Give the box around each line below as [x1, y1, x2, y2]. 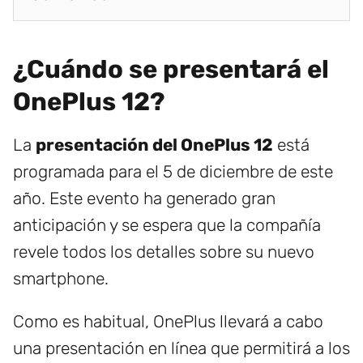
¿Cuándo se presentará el [13, 54, 329, 85]
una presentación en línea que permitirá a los [13, 338, 350, 359]
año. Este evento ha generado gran [13, 188, 275, 209]
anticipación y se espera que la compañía [13, 215, 321, 236]
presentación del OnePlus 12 [36, 135, 273, 156]
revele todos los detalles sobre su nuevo [13, 241, 314, 263]
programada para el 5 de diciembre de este [13, 161, 333, 182]
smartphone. [13, 268, 109, 289]
